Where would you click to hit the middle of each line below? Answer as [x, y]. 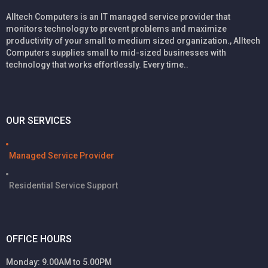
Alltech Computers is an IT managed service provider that [118, 16]
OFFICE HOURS [39, 239]
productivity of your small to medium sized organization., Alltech [133, 40]
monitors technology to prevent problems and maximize [116, 28]
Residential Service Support [63, 186]
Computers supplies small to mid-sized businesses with [116, 52]
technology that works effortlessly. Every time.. [97, 64]
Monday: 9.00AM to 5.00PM [59, 262]
